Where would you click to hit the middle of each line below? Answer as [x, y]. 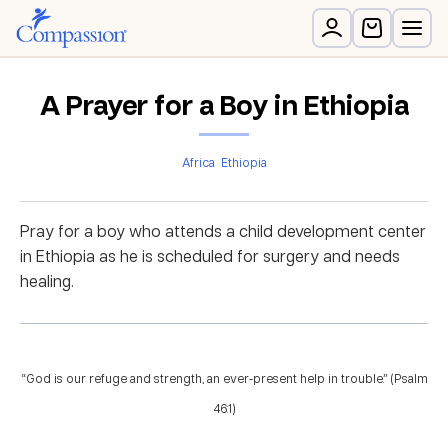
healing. [47, 281]
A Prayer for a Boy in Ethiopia [224, 104]
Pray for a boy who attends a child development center [223, 231]
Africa [198, 162]
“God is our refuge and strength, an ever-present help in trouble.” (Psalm [224, 378]
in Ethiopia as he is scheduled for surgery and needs [210, 256]
